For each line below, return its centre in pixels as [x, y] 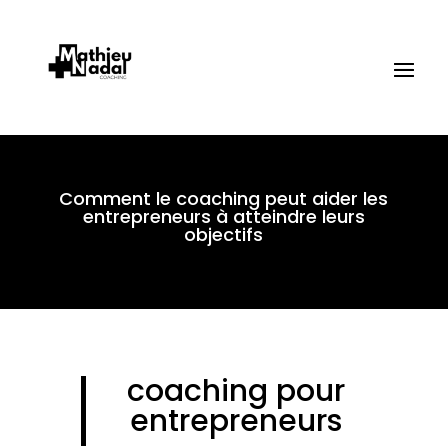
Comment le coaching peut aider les [224, 199]
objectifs [224, 235]
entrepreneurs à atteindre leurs [223, 217]
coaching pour [236, 391]
